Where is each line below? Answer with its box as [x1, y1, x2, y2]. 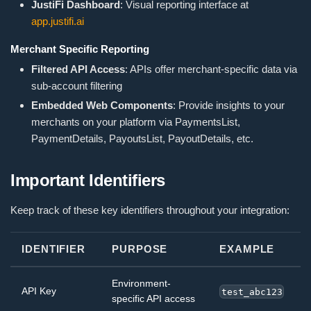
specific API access [112, 293, 195, 305]
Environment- [112, 278, 171, 289]
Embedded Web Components [31, 99, 173, 112]
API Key [22, 285, 56, 297]
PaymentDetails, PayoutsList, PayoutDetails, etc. [31, 133, 253, 145]
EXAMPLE [219, 243, 275, 255]
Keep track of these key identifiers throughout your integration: [10, 204, 289, 217]
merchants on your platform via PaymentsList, [31, 116, 240, 128]
